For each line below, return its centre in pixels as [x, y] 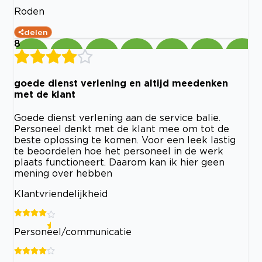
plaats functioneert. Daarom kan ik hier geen [119, 162]
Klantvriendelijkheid [61, 193]
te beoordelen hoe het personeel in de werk [119, 151]
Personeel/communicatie [73, 231]
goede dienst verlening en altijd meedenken [121, 83]
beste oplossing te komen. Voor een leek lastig [125, 139]
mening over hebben [63, 173]
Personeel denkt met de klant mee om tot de [122, 128]
